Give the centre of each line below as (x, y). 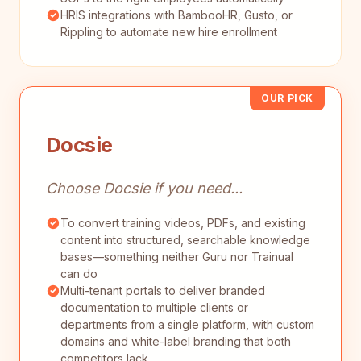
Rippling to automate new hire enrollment (169, 32)
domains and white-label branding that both (176, 341)
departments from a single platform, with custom (187, 324)
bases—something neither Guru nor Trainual (177, 256)
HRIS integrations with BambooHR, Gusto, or (176, 15)
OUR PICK (287, 98)
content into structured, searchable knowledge (185, 239)
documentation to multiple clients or (154, 307)
